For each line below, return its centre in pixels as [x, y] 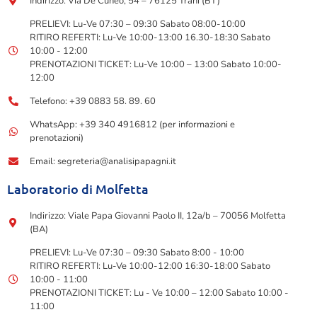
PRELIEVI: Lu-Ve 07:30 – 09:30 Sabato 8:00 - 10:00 [137, 252]
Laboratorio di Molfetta [78, 188]
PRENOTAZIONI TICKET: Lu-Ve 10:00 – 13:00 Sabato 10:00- [155, 64]
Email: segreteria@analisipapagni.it [103, 161]
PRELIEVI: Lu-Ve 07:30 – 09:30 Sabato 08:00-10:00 [137, 24]
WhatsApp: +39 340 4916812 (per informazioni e [132, 124]
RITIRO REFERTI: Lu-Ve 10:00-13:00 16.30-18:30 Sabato [150, 37]
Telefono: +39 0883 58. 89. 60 [92, 101]
